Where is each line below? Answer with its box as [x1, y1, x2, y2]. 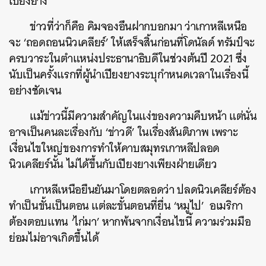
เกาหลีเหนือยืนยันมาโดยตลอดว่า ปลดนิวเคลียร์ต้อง [30, 180, 256, 199]
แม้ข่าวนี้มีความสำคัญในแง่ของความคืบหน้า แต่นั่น [30, 106, 257, 126]
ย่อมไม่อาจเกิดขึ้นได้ [9, 228, 99, 248]
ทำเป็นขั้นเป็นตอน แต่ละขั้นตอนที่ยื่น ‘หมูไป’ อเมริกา [9, 196, 243, 216]
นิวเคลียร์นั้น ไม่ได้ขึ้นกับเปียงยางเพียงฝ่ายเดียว [9, 154, 217, 174]
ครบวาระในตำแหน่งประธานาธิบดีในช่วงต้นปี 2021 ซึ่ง [9, 49, 247, 68]
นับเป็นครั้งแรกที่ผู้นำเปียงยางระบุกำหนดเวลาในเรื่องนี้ [9, 65, 249, 84]
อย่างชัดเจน [9, 81, 62, 100]
